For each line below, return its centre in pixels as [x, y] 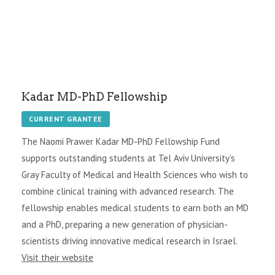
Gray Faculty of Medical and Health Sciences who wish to [135, 174]
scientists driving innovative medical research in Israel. [130, 241]
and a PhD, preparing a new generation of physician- [125, 224]
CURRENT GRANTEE [66, 118]
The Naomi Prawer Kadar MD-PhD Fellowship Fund [121, 141]
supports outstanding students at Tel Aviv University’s [128, 158]
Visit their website [57, 257]
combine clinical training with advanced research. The [128, 191]
